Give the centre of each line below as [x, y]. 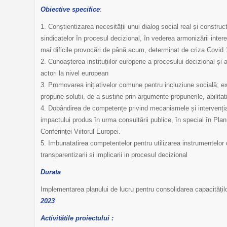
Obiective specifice [70, 10]
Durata [51, 172]
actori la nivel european [74, 73]
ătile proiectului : [87, 218]
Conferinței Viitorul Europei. [81, 132]
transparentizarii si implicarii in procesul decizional [114, 155]
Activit [50, 218]
